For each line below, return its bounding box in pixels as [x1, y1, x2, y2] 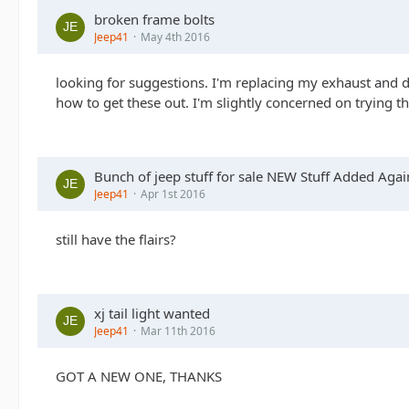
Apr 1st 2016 [141, 186, 205, 202]
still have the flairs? [56, 230, 176, 248]
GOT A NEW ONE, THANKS [56, 367, 222, 385]
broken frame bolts [94, 10, 215, 28]
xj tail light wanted [94, 304, 210, 322]
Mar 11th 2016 [141, 323, 215, 339]
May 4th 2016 [141, 29, 210, 45]
